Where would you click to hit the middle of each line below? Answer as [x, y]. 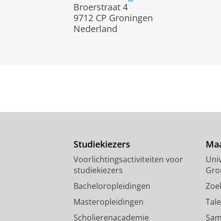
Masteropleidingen [109, 202]
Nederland [95, 28]
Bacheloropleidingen [112, 186]
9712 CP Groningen [113, 18]
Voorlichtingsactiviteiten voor [128, 159]
